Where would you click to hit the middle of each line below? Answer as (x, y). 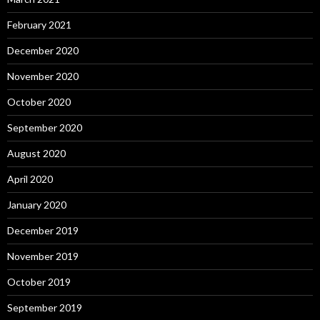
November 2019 (43, 256)
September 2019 (45, 308)
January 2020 (37, 205)
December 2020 (43, 51)
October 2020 (39, 102)
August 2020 (36, 154)
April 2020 (30, 179)
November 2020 (43, 76)
